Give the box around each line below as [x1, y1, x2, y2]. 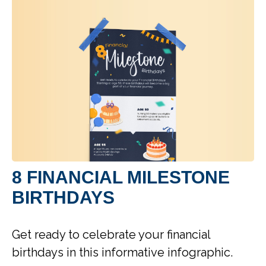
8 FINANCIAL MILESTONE [12, 167, 230, 188]
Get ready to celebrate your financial [12, 227, 210, 242]
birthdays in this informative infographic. [12, 245, 233, 260]
